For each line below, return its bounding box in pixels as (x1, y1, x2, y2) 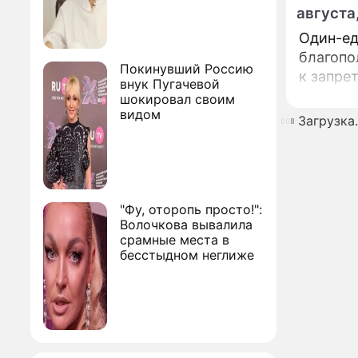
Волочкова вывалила (120, 217, 253, 233)
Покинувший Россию (120, 61, 253, 77)
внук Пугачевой (120, 76, 220, 92)
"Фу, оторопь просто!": (120, 201, 262, 217)
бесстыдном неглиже (120, 247, 254, 263)
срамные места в (120, 232, 229, 248)
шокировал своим (120, 91, 235, 107)
